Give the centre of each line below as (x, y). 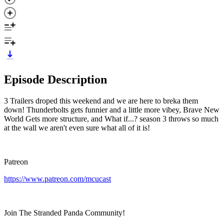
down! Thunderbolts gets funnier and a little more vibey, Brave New (112, 109)
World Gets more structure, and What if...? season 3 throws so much (111, 118)
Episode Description (55, 79)
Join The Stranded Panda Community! (64, 212)
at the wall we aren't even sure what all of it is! (77, 127)
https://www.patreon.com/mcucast (57, 178)
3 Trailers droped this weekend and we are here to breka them (101, 100)
